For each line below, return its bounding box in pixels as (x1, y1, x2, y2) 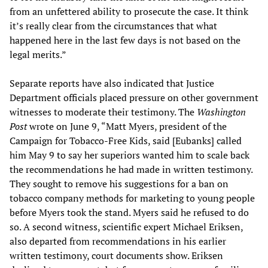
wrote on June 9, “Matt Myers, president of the (27, 119, 227, 133)
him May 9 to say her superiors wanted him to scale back (10, 148, 249, 162)
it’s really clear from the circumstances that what (10, 19, 217, 32)
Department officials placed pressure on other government (10, 90, 258, 104)
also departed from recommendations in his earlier (10, 234, 226, 248)
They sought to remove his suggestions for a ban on (10, 176, 229, 190)
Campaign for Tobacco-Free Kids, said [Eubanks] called (10, 133, 242, 147)
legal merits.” (10, 47, 66, 61)
